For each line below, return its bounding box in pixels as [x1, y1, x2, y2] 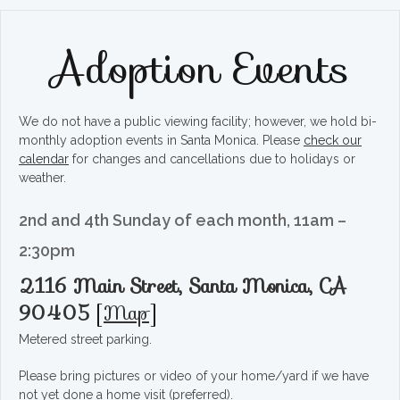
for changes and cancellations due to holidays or [69, 152, 355, 167]
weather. [19, 171, 66, 186]
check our [304, 133, 362, 148]
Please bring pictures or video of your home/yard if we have [19, 369, 369, 384]
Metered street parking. [19, 332, 152, 347]
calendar [19, 152, 69, 167]
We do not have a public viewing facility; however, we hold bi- [19, 114, 377, 129]
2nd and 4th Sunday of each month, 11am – [19, 211, 346, 230]
